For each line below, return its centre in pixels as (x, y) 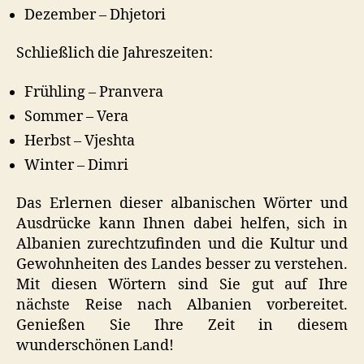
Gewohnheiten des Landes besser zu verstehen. (182, 265)
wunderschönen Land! (95, 346)
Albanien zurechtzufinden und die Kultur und (182, 245)
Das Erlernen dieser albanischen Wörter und (182, 204)
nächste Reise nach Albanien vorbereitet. (182, 305)
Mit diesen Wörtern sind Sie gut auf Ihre (182, 285)
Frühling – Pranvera (94, 92)
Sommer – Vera (76, 116)
